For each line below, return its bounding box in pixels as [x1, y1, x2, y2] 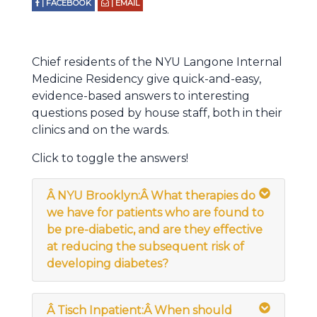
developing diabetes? [47, 257, 168, 270]
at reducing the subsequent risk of [47, 240, 244, 253]
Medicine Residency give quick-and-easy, [32, 72, 261, 86]
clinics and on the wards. [32, 123, 169, 137]
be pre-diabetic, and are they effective [47, 223, 263, 236]
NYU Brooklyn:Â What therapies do [57, 189, 255, 202]
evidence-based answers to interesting [32, 89, 250, 103]
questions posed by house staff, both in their [32, 106, 282, 120]
